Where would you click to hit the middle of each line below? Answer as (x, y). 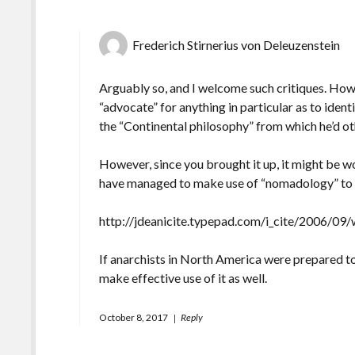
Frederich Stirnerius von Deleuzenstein (237, 44)
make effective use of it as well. (183, 277)
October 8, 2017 (134, 317)
